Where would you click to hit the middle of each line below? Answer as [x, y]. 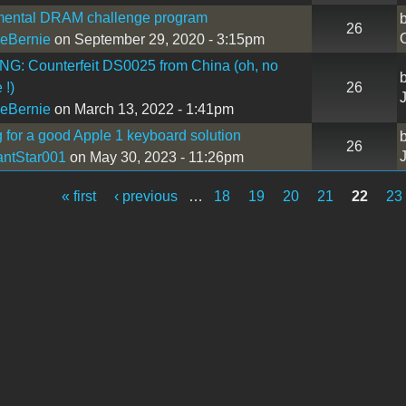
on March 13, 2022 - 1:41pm [142, 109]
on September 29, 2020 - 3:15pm [157, 39]
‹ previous [145, 196]
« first [78, 196]
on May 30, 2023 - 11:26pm [155, 157]
